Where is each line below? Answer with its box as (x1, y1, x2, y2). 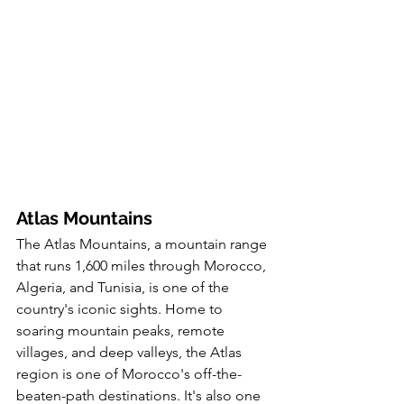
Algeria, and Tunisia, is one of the (16, 278, 233, 296)
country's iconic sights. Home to (16, 299, 226, 317)
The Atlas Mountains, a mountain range (16, 234, 271, 252)
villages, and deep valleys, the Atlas (16, 343, 245, 361)
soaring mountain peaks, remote (16, 321, 228, 339)
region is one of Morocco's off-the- (16, 364, 242, 382)
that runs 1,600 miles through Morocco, (16, 256, 270, 274)
